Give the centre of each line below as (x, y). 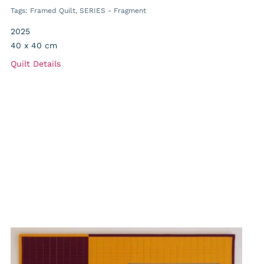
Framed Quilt (53, 11)
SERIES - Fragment (113, 11)
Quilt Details (36, 64)
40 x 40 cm (34, 46)
